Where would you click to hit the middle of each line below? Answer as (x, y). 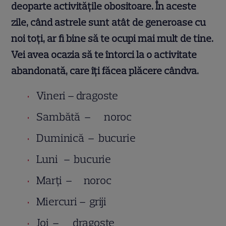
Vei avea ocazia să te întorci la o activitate (104, 55)
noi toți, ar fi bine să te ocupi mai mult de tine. (112, 39)
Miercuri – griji (73, 202)
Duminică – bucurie (91, 138)
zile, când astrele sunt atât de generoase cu (109, 22)
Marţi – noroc (74, 181)
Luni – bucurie (78, 159)
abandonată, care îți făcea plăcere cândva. (105, 71)
